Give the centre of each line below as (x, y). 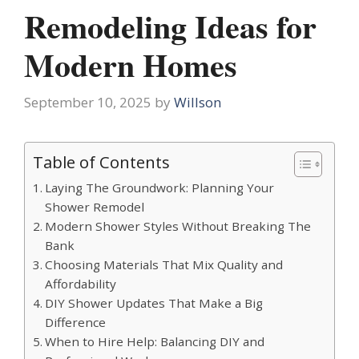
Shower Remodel (95, 207)
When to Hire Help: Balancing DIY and (155, 342)
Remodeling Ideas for (170, 26)
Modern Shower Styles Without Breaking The (178, 226)
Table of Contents (101, 162)
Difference (76, 323)
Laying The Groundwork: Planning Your (160, 188)
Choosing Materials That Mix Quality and (164, 265)
